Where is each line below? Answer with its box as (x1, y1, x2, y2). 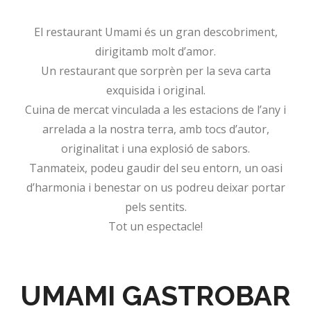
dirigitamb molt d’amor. (95, 44, 216, 59)
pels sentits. (124, 199, 187, 215)
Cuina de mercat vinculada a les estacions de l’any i (25, 102, 286, 117)
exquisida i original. (106, 83, 205, 98)
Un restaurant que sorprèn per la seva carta (40, 63, 271, 78)
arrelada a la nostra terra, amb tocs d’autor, (42, 121, 269, 137)
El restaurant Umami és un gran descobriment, (33, 24, 278, 40)
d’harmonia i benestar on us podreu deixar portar (26, 180, 285, 195)
